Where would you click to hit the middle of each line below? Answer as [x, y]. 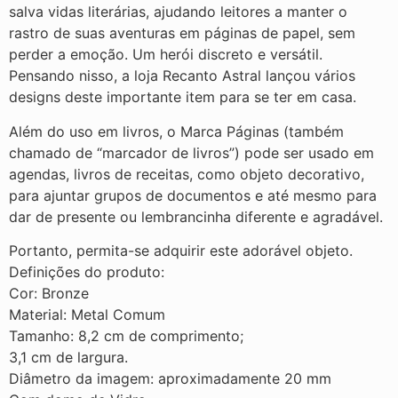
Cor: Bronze [49, 294]
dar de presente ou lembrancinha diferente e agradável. [196, 216]
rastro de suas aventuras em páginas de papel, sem [182, 33]
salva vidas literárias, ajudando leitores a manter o [178, 12]
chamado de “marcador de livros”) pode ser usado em [191, 152]
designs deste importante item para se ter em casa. [183, 97]
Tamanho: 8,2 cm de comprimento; [126, 336]
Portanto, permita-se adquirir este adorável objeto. [181, 251]
